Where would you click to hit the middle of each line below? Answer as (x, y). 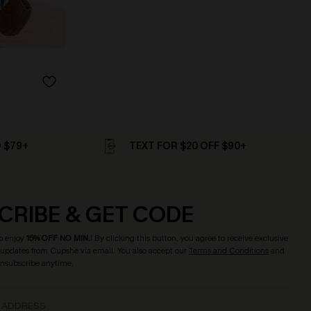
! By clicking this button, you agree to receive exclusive (190, 238)
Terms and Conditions (229, 251)
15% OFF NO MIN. (59, 238)
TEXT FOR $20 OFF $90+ (187, 146)
